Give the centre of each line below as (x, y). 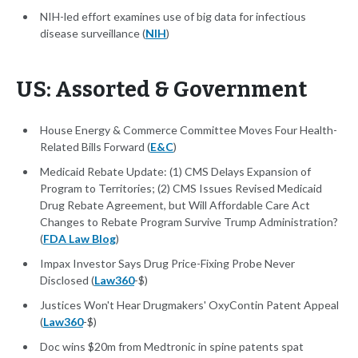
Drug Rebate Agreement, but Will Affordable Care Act (175, 205)
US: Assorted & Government (161, 90)
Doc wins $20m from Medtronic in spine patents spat (172, 347)
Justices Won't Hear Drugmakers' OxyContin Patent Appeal (189, 305)
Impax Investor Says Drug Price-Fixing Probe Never (167, 264)
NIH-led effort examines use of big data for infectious (173, 17)
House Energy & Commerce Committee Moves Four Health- (189, 130)
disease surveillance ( (93, 34)
